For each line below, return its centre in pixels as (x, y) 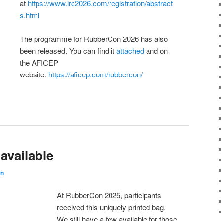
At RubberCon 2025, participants (109, 195)
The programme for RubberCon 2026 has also (94, 39)
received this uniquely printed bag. (111, 207)
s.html (30, 15)
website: (34, 74)
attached (131, 51)
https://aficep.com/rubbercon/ (96, 74)
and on (157, 51)
